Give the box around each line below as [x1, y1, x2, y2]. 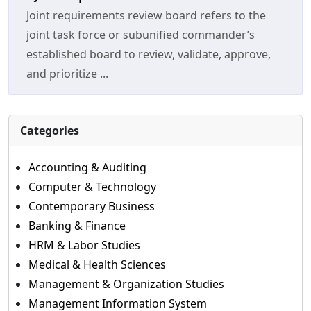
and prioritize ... [26, 66, 108, 81]
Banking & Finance [28, 218, 126, 233]
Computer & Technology [28, 179, 156, 194]
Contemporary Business [28, 199, 155, 214]
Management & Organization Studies [28, 276, 224, 292]
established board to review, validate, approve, [26, 47, 271, 62]
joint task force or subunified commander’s [26, 27, 255, 42]
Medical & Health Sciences [28, 257, 166, 272]
